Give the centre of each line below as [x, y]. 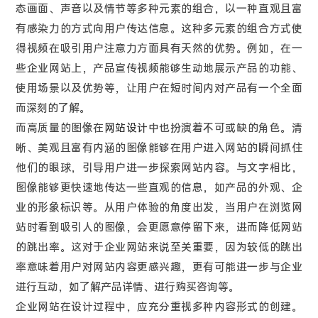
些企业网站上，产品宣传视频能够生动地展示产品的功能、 [159, 69]
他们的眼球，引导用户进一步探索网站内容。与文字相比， [159, 168]
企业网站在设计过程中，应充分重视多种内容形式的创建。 [159, 307]
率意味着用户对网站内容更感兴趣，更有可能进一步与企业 [159, 268]
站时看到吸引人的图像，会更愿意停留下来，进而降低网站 [159, 228]
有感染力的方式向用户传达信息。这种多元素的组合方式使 [159, 29]
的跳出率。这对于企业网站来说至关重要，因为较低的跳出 [159, 248]
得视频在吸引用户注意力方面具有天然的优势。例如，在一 [159, 49]
